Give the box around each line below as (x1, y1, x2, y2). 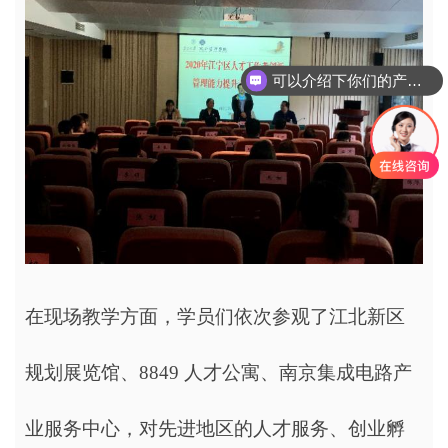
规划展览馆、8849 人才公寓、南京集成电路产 (25, 361, 412, 383)
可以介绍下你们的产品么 (406, 71, 422, 89)
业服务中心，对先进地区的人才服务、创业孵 (25, 417, 405, 439)
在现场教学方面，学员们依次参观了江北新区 (25, 305, 405, 327)
